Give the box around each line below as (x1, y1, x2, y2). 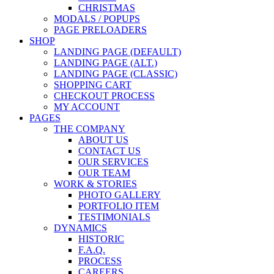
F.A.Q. (78, 245, 105, 256)
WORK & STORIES (54, 179, 137, 190)
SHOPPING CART (54, 80, 131, 91)
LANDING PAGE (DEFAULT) (54, 46, 181, 57)
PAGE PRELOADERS (54, 24, 147, 35)
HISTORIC (78, 234, 124, 245)
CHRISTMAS (78, 2, 135, 13)
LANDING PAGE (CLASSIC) (54, 68, 177, 80)
